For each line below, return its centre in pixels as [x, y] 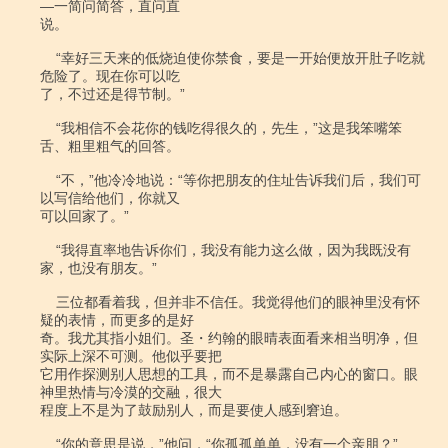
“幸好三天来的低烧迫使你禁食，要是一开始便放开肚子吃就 [48, 58]
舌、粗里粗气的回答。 [110, 146]
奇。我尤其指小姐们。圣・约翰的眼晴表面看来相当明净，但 [229, 338]
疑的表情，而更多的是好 [117, 320]
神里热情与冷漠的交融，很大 [131, 392]
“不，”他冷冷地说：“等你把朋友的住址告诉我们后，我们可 [48, 180]
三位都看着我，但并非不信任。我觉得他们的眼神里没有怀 [48, 302]
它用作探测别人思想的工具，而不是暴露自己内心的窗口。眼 [229, 374]
